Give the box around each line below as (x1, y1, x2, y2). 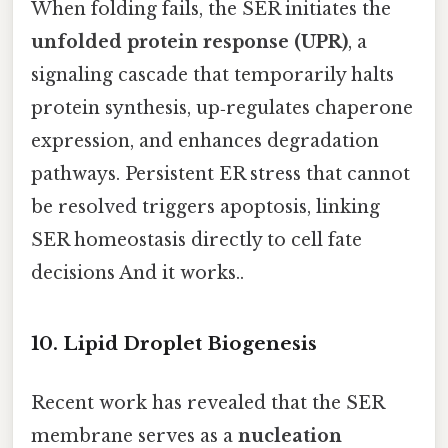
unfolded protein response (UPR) (31, 31, 348, 54)
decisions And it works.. (31, 262, 244, 285)
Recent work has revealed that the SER (31, 392, 384, 415)
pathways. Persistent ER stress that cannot (31, 163, 410, 186)
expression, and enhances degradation (31, 130, 379, 153)
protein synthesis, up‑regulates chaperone (31, 97, 413, 120)
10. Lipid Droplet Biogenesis (31, 331, 317, 355)
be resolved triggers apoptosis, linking (31, 196, 380, 219)
